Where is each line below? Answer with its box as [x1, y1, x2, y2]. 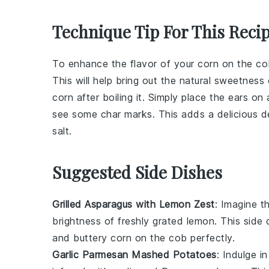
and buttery [52, 231, 110, 244]
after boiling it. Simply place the [73, 91, 228, 103]
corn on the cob [110, 231, 187, 244]
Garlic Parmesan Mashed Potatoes [52, 248, 217, 261]
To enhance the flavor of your [52, 57, 198, 70]
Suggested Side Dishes [52, 160, 222, 183]
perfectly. [187, 231, 235, 244]
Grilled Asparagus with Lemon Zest [52, 198, 215, 210]
